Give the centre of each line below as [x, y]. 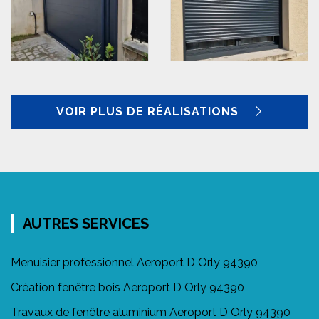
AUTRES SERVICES [86, 223]
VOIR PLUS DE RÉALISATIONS [149, 111]
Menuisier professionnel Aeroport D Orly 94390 [134, 262]
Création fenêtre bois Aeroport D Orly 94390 [127, 287]
